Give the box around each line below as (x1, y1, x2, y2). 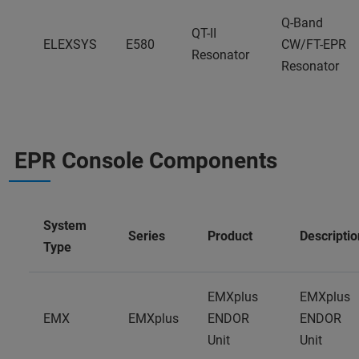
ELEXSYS (43, 37, 97, 52)
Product (208, 228, 252, 244)
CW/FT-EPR (281, 37, 346, 52)
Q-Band (281, 15, 323, 30)
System (43, 218, 87, 233)
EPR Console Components (14, 147, 277, 174)
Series (128, 228, 165, 244)
